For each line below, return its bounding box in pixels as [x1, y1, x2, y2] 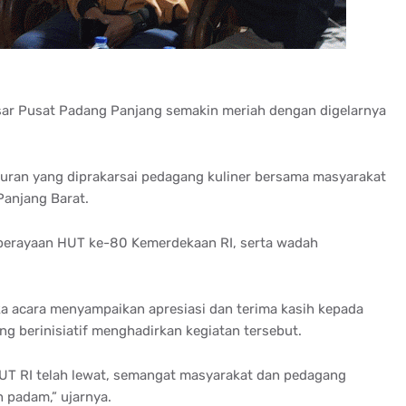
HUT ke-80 [53, 234, 131, 251]
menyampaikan [49, 300, 145, 317]
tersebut [243, 322, 298, 339]
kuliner [207, 168, 251, 185]
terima [236, 300, 277, 317]
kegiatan [185, 322, 240, 339]
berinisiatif [18, 322, 88, 339]
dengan [268, 101, 316, 119]
